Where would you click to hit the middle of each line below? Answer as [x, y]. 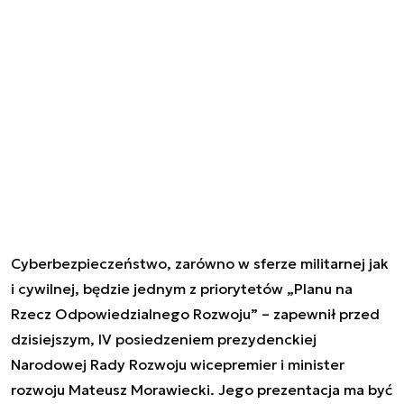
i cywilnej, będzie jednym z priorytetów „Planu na [182, 288]
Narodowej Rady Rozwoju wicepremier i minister [178, 364]
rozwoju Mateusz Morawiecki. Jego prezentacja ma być [202, 389]
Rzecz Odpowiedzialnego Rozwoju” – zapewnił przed [195, 313]
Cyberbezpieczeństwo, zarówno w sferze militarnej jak [200, 263]
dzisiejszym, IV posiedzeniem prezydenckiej [164, 339]
